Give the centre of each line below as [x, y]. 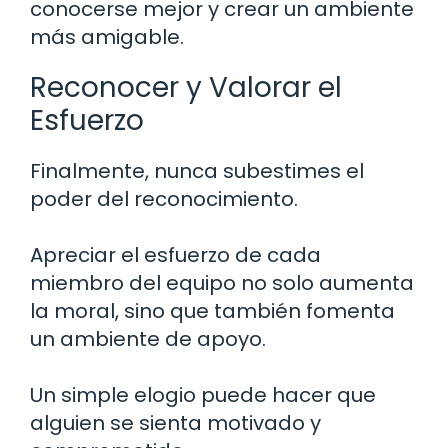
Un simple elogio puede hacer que [203, 394]
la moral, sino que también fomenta [212, 310]
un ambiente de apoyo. [148, 338]
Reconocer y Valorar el [186, 87]
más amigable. [107, 36]
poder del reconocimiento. [164, 198]
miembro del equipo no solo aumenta [222, 282]
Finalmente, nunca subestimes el [197, 170]
